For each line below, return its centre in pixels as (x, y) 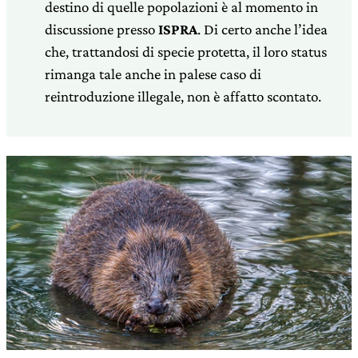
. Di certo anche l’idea (263, 29)
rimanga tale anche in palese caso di (153, 74)
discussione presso (101, 29)
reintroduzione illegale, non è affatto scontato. (183, 96)
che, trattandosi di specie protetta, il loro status (186, 51)
